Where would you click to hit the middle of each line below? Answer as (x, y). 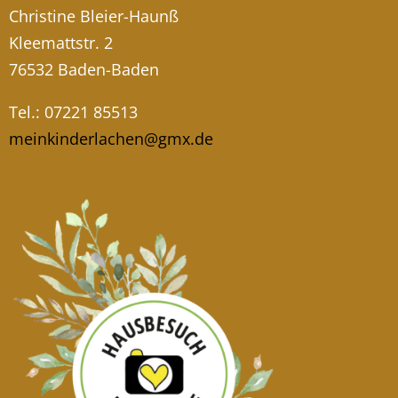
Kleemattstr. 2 (61, 43)
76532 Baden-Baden (84, 70)
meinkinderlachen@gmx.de (111, 139)
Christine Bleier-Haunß (94, 16)
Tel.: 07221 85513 (73, 112)
